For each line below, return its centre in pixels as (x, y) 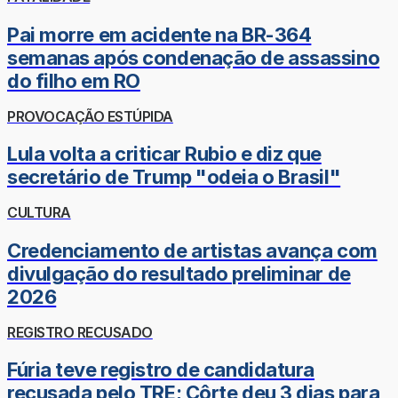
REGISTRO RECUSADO (80, 332)
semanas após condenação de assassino (194, 57)
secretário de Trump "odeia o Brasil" (174, 177)
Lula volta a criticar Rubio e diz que (164, 154)
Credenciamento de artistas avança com (192, 250)
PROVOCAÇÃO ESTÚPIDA (90, 116)
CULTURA (39, 213)
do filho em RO (74, 80)
